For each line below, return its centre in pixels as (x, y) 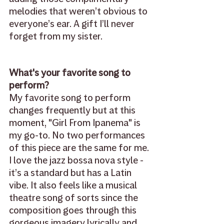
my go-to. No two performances (78, 135)
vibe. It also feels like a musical (74, 185)
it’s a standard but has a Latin (71, 173)
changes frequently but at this (73, 110)
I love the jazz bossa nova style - (77, 160)
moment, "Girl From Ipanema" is (76, 123)
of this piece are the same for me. (80, 148)
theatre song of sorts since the (74, 198)
